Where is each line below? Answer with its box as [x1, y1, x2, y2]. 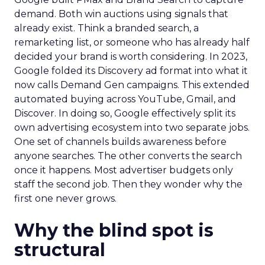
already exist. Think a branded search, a [14, 22, 199, 34]
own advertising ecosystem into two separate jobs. [14, 122, 250, 133]
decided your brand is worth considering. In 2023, [14, 51, 247, 62]
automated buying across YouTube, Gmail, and [14, 93, 236, 105]
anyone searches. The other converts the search [14, 150, 242, 161]
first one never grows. [14, 193, 117, 204]
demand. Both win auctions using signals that [14, 8, 228, 20]
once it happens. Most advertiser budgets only [14, 164, 233, 176]
